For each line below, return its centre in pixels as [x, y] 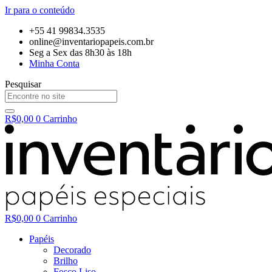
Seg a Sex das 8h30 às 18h [80, 53]
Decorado [72, 250]
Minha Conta [54, 63]
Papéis [42, 239]
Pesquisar [23, 84]
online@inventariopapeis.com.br [91, 42]
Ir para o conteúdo [40, 10]
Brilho [66, 261]
